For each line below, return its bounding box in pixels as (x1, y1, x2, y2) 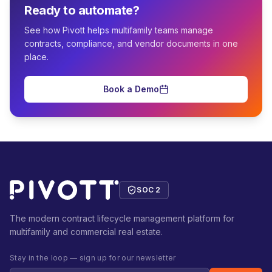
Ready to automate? (24, 3, 139, 18)
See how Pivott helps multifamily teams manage (24, 25, 213, 35)
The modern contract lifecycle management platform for (10, 213, 234, 223)
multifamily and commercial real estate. (10, 226, 163, 237)
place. (24, 52, 49, 62)
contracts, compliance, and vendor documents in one (24, 38, 238, 49)
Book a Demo (103, 84, 159, 94)
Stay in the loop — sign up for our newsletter (10, 253, 176, 262)
